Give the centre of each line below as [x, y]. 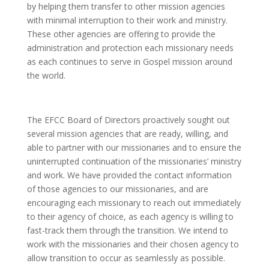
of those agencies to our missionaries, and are [117, 189]
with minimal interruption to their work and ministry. [127, 20]
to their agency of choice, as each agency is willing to [130, 216]
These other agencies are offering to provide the [121, 34]
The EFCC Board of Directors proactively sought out [128, 119]
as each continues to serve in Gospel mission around [129, 61]
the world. [46, 75]
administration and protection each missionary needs [130, 47]
